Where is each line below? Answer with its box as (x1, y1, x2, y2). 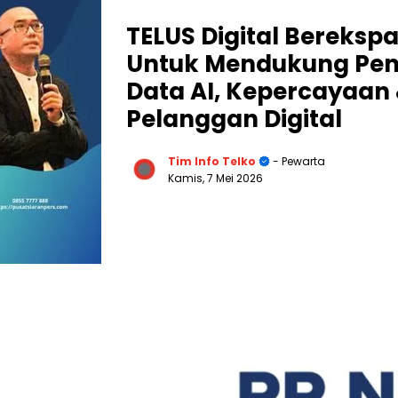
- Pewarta (270, 153, 325, 169)
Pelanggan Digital (126, 102, 342, 135)
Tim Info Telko (168, 153, 256, 169)
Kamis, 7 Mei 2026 (168, 170, 263, 186)
